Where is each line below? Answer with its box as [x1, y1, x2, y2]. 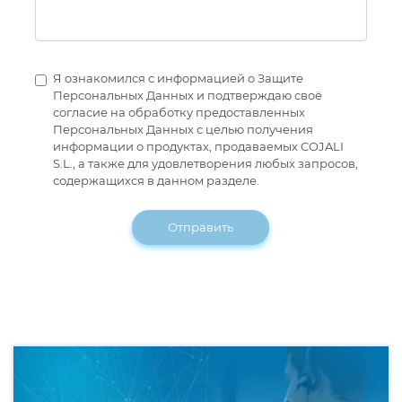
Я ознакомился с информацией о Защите [53, 71, 303, 86]
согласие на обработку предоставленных [53, 105, 305, 120]
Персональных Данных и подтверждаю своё [53, 88, 322, 103]
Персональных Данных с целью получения [53, 122, 313, 137]
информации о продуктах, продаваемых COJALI [53, 139, 344, 154]
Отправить [168, 220, 234, 235]
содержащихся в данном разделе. [53, 173, 259, 188]
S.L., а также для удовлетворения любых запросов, [53, 156, 358, 171]
